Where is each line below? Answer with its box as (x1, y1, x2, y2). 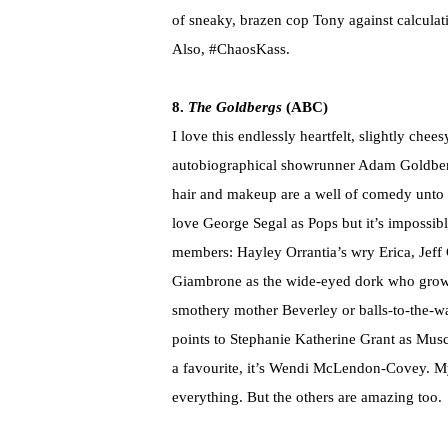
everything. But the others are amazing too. (172, 389, 442, 406)
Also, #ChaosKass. (172, 41, 290, 58)
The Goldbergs (188, 99, 282, 116)
